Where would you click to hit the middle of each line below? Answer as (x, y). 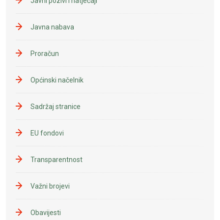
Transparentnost (56, 159)
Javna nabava (52, 27)
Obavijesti (46, 212)
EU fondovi (47, 133)
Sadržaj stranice (55, 106)
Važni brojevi (50, 186)
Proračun (45, 53)
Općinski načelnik (57, 80)
